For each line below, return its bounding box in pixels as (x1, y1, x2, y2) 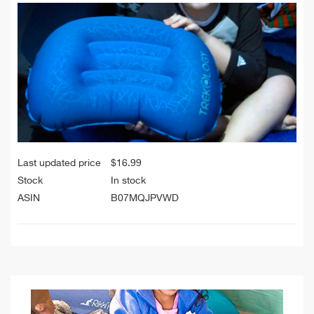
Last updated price (18, 158, 101, 169)
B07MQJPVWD (111, 193, 179, 204)
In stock (111, 176, 146, 186)
